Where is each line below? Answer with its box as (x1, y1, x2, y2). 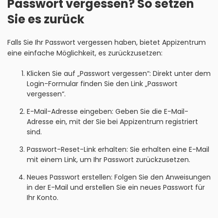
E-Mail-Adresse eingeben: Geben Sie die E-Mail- (27, 107, 188, 116)
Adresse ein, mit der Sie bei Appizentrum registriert (27, 117, 198, 127)
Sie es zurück (7, 11, 84, 27)
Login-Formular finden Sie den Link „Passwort (27, 79, 178, 89)
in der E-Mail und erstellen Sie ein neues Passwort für (27, 182, 205, 192)
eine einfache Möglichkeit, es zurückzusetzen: (7, 48, 163, 58)
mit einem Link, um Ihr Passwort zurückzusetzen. (27, 155, 190, 164)
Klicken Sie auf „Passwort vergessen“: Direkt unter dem (27, 69, 211, 78)
